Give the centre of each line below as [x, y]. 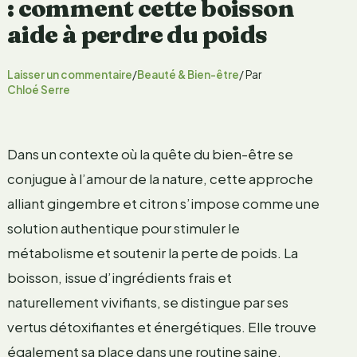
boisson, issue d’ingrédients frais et [119, 277]
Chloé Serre [38, 89]
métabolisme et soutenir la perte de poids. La [152, 252]
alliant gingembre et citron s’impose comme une [163, 203]
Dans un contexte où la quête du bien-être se [150, 153]
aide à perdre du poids [137, 34]
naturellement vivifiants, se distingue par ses [147, 302]
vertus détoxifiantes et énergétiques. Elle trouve [161, 326]
